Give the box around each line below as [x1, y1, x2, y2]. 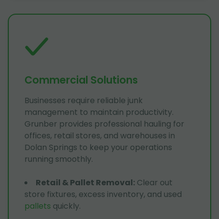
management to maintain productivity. [24, 107, 174, 118]
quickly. [51, 200, 81, 212]
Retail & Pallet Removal [36, 177, 133, 189]
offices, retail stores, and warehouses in [24, 130, 175, 142]
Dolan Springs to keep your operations [24, 142, 172, 153]
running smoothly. [24, 153, 93, 165]
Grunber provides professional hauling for [24, 118, 184, 130]
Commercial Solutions [24, 73, 138, 88]
